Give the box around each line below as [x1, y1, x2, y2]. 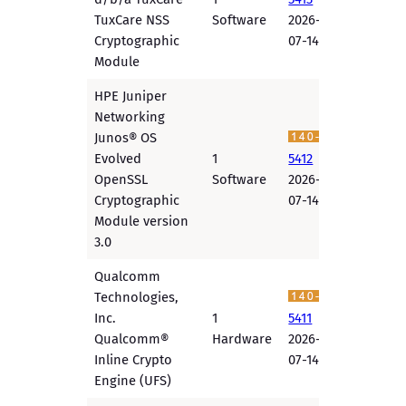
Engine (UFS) [94, 372, 172, 390]
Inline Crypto [94, 352, 173, 369]
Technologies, [94, 289, 179, 306]
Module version [94, 213, 189, 230]
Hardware [212, 331, 273, 348]
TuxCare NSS [94, 12, 170, 29]
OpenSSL [94, 171, 149, 188]
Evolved [94, 150, 142, 168]
